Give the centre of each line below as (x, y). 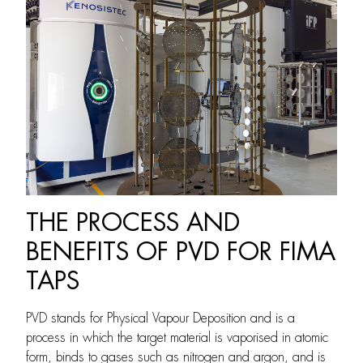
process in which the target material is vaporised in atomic (177, 337)
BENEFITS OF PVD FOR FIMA (181, 252)
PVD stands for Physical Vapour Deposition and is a (160, 318)
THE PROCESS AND (133, 222)
